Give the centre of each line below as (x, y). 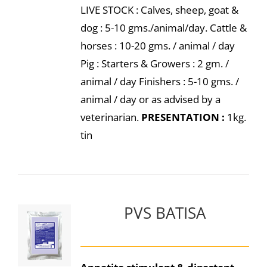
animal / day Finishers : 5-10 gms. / (159, 81)
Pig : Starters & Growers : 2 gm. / (154, 63)
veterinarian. (111, 117)
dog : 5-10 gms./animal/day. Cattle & (163, 28)
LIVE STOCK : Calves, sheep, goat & (159, 10)
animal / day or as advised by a (150, 99)
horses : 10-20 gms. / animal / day (157, 46)
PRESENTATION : (183, 117)
